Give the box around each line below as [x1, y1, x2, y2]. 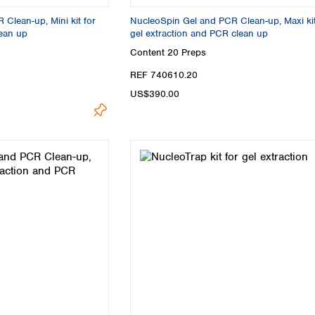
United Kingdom [51, 33, 122, 46]
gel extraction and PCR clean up [130, 27, 268, 39]
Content [130, 46, 167, 59]
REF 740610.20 [130, 68, 198, 81]
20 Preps [167, 46, 206, 59]
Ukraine [51, 17, 85, 30]
